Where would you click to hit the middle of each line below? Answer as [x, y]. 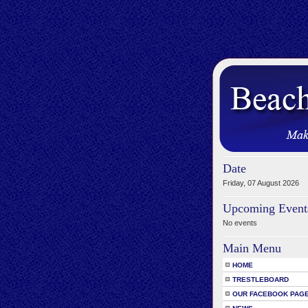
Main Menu [252, 248]
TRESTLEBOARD [261, 279]
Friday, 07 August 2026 [261, 183]
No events [240, 223]
